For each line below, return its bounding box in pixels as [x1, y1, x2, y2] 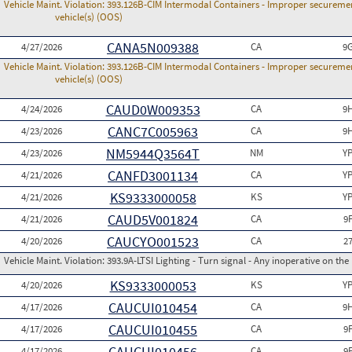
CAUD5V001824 [108, 211, 198, 229]
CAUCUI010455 [108, 321, 197, 339]
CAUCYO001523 [107, 233, 199, 251]
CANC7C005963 [108, 123, 198, 141]
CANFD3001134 [108, 167, 198, 185]
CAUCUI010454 [108, 299, 197, 317]
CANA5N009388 [107, 38, 199, 57]
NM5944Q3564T [106, 145, 200, 163]
